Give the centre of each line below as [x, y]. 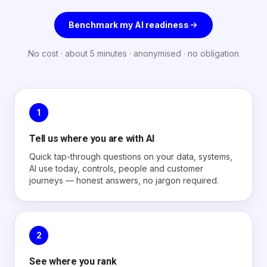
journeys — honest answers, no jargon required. [124, 180]
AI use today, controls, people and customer [116, 168]
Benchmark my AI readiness [129, 25]
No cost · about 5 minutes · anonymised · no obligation [133, 53]
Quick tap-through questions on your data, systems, [131, 156]
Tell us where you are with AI [92, 139]
